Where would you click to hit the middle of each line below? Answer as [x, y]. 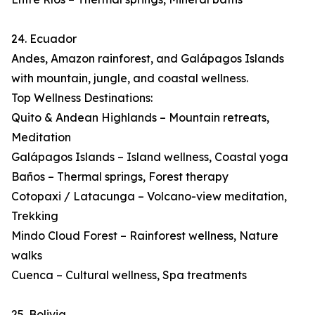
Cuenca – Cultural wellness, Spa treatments [129, 275]
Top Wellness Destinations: [82, 98]
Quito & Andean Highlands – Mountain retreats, [140, 118]
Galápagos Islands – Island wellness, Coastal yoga [150, 157]
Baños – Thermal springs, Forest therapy [120, 177]
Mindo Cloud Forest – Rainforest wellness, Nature [145, 236]
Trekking [35, 216]
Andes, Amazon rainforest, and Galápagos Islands [148, 59]
